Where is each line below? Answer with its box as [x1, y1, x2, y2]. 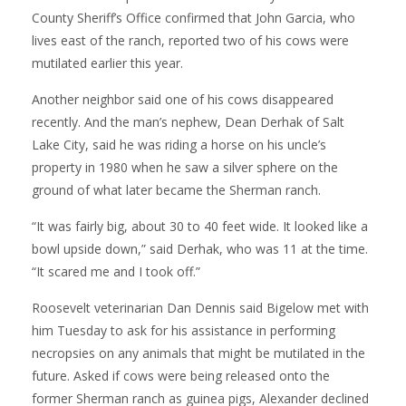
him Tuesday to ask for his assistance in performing [32, 321, 335, 339]
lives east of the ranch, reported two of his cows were [32, 31, 349, 49]
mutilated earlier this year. [32, 53, 183, 72]
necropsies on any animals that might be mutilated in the [32, 343, 365, 362]
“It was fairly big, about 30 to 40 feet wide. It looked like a [32, 217, 368, 235]
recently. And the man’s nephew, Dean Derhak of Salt [32, 112, 344, 130]
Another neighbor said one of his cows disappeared [32, 90, 333, 108]
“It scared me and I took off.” [32, 262, 200, 280]
